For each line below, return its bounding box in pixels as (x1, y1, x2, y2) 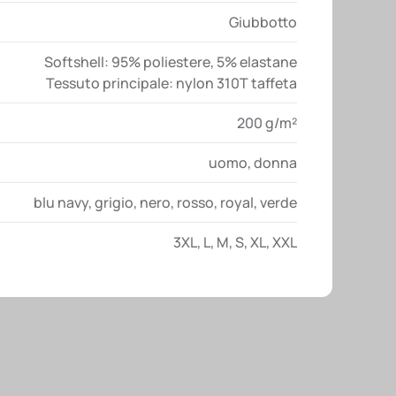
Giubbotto (229, 11, 297, 32)
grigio (95, 192, 133, 212)
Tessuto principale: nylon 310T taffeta (46, 72, 297, 93)
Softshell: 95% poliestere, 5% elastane (44, 51, 297, 72)
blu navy (34, 192, 88, 212)
